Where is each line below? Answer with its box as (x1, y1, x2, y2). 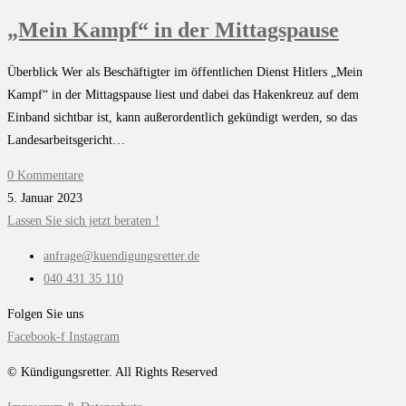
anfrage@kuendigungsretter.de (43, 249, 199, 264)
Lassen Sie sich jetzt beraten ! (7, 214, 159, 228)
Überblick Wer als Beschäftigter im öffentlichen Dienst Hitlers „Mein (7, 65, 362, 80)
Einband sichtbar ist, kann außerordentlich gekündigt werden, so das (7, 111, 357, 125)
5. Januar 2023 (7, 191, 82, 206)
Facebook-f (7, 330, 65, 344)
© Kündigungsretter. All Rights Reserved (7, 365, 217, 380)
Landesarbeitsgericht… (7, 133, 125, 148)
